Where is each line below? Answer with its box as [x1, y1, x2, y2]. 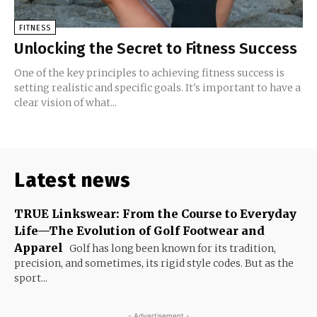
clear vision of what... [14, 96, 117, 109]
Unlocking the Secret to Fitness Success [14, 38, 297, 58]
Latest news [14, 168, 131, 192]
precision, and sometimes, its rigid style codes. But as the [14, 256, 294, 270]
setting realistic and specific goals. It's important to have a [14, 81, 301, 94]
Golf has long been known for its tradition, [67, 241, 276, 255]
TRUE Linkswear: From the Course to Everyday [14, 206, 296, 221]
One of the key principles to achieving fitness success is [14, 66, 284, 79]
